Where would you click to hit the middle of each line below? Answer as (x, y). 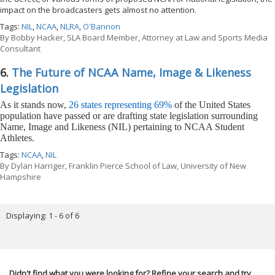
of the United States (211, 104)
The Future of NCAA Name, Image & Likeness (131, 73)
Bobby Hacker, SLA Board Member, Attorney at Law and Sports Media (138, 38)
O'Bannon (102, 27)
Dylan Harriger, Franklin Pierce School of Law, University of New (128, 165)
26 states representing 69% (120, 104)
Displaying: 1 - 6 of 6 (42, 216)
